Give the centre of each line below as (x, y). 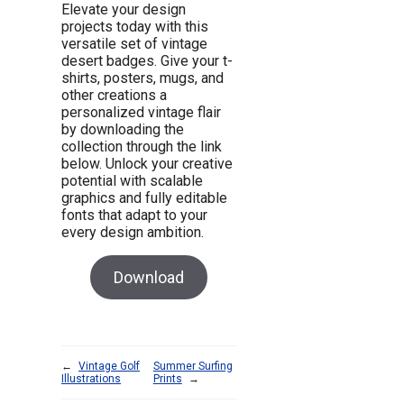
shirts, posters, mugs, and (142, 78)
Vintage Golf (109, 367)
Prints (167, 379)
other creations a (114, 96)
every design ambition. (133, 233)
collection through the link (142, 147)
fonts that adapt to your (134, 216)
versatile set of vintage (134, 44)
